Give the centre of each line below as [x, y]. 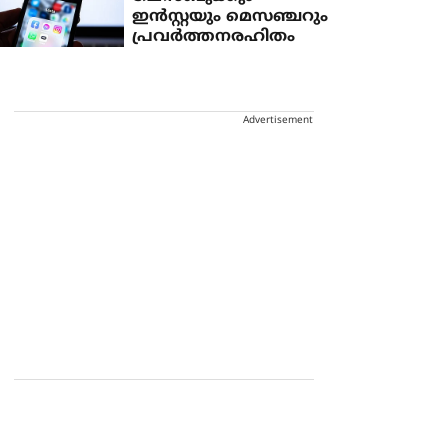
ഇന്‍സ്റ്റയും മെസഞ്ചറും [230, 17]
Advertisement [278, 121]
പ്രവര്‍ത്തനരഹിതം [214, 37]
